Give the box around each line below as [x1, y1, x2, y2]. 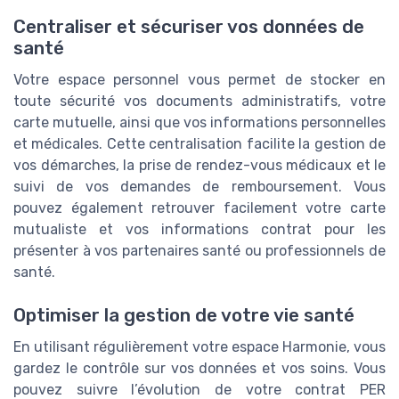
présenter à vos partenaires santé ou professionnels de [13, 241, 386, 259]
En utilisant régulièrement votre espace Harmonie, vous [13, 338, 386, 355]
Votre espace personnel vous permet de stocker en [13, 70, 386, 88]
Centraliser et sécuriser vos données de [13, 15, 364, 37]
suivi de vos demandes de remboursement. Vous [13, 177, 386, 195]
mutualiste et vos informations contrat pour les [13, 220, 386, 238]
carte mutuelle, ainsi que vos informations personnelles [13, 113, 386, 131]
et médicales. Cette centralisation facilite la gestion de [13, 134, 386, 152]
